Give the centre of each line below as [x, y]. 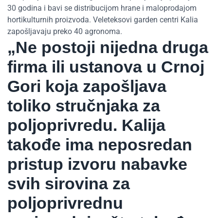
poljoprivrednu [65, 203]
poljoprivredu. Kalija [86, 125]
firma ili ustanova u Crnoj [106, 67]
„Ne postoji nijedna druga [108, 47]
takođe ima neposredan [100, 145]
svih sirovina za [69, 184]
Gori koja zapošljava [87, 86]
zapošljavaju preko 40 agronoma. [65, 32]
